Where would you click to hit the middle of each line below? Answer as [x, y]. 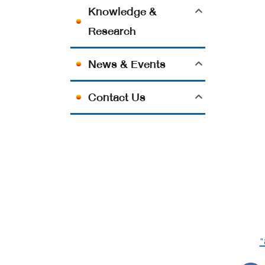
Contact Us [117, 97]
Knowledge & [123, 11]
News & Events [127, 64]
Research [112, 31]
